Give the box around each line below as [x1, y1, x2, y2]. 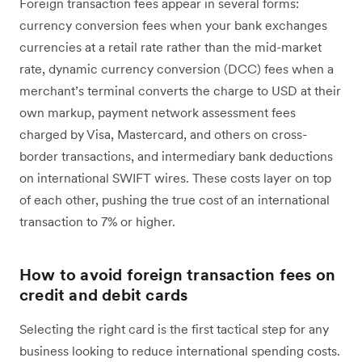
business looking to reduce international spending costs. [19, 343, 340, 360]
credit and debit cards [19, 284, 188, 306]
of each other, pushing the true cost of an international [19, 192, 330, 208]
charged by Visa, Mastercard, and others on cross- [19, 126, 307, 143]
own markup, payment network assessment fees [19, 104, 296, 121]
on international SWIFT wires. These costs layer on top [19, 170, 331, 187]
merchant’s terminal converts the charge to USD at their [19, 82, 341, 99]
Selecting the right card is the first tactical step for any [19, 321, 329, 338]
